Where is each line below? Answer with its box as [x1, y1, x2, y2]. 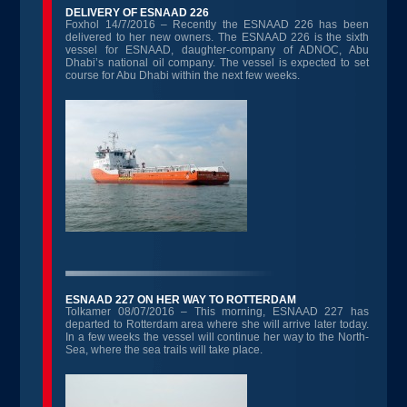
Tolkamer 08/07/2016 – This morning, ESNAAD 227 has [65, 305, 369, 318]
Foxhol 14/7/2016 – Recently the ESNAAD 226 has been [65, 18, 369, 31]
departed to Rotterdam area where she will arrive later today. [65, 318, 369, 331]
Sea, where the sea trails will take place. [65, 343, 263, 356]
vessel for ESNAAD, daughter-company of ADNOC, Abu [65, 44, 369, 56]
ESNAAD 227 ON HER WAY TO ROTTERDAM [65, 293, 297, 306]
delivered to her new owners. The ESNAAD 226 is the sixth [65, 31, 369, 44]
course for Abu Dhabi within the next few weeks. [65, 69, 301, 82]
